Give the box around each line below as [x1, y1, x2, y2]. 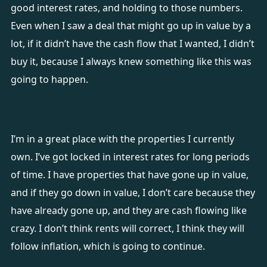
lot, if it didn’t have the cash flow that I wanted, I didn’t [10, 37, 254, 50]
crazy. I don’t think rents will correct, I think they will [10, 222, 244, 235]
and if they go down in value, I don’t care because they [10, 186, 255, 199]
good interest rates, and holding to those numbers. [10, 1, 243, 14]
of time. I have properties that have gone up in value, [10, 168, 249, 181]
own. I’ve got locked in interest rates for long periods [10, 150, 250, 163]
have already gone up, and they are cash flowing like [10, 204, 247, 217]
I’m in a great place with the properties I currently [10, 132, 234, 145]
